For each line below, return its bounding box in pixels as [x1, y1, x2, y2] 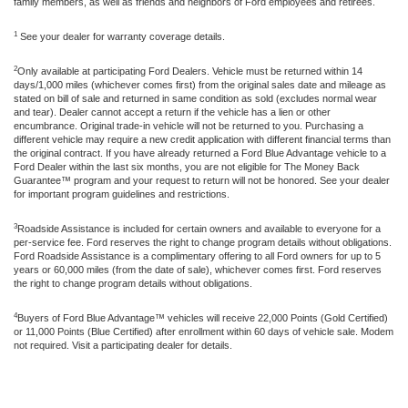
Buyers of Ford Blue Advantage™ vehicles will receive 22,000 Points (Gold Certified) [17, 311, 388, 323]
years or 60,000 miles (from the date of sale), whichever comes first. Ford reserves [14, 263, 382, 275]
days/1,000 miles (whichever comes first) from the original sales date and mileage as [14, 78, 386, 90]
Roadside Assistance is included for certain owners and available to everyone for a [17, 222, 381, 234]
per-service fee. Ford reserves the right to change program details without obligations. [14, 236, 392, 248]
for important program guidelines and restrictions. [14, 188, 229, 199]
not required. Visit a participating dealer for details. [14, 339, 232, 351]
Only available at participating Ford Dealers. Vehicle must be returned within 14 [17, 65, 362, 76]
